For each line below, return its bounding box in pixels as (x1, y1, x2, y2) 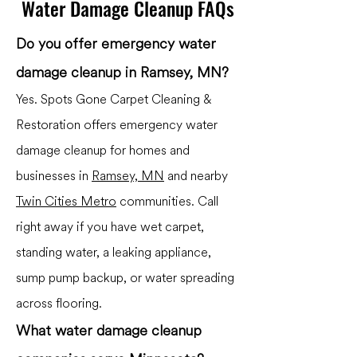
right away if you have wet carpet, (16, 218, 204, 237)
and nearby (164, 167, 228, 186)
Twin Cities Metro (16, 192, 116, 211)
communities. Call (116, 192, 218, 211)
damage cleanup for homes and (16, 141, 190, 160)
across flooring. (16, 294, 102, 313)
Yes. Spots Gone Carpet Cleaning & (16, 90, 212, 109)
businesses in (16, 167, 92, 186)
